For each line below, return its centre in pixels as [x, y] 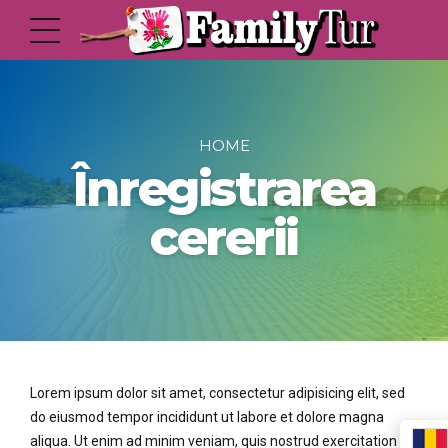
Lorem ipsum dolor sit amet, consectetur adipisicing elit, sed [217, 392]
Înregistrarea [224, 188]
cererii [224, 237]
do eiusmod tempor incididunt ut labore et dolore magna [207, 416]
